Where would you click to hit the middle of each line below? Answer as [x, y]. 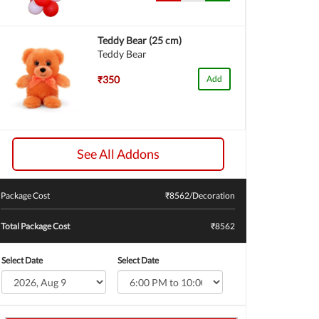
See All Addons [118, 154]
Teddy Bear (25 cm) [140, 40]
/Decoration [212, 195]
